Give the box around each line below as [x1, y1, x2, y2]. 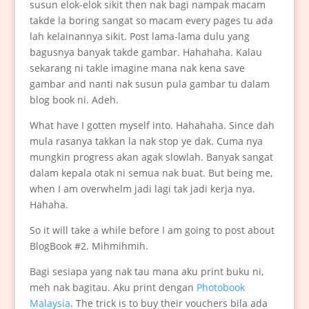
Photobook [196, 280, 245, 294]
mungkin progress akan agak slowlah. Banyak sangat [29, 150, 273, 163]
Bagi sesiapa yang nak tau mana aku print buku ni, [29, 264, 263, 278]
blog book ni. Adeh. [29, 92, 119, 106]
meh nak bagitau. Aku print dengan [29, 280, 197, 294]
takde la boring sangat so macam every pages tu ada [29, 13, 273, 27]
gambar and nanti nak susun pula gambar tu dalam [29, 77, 270, 90]
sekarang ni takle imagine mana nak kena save [29, 61, 245, 74]
